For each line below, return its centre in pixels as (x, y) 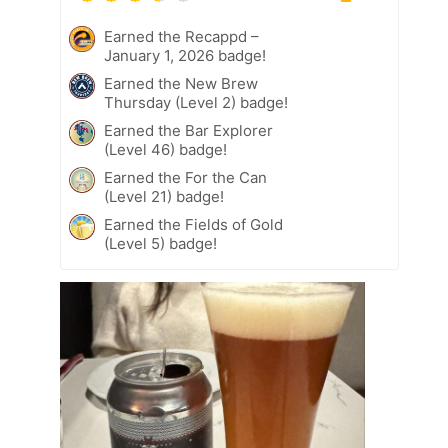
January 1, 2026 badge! (185, 56)
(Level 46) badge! (165, 150)
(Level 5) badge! (160, 244)
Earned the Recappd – (181, 37)
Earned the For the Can (185, 178)
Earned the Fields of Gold (193, 225)
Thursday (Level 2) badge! (196, 103)
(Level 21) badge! (164, 197)
